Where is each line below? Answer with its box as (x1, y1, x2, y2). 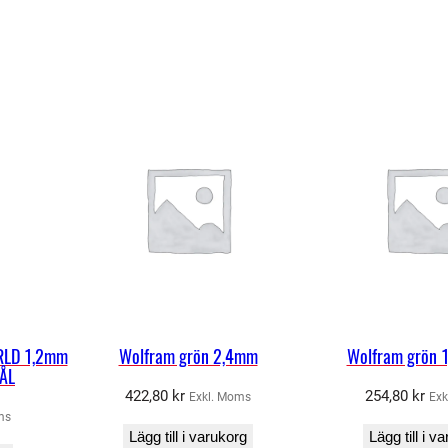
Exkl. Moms (189, 389, 251, 404)
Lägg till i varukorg (129, 427, 247, 445)
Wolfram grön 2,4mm (118, 343, 258, 369)
